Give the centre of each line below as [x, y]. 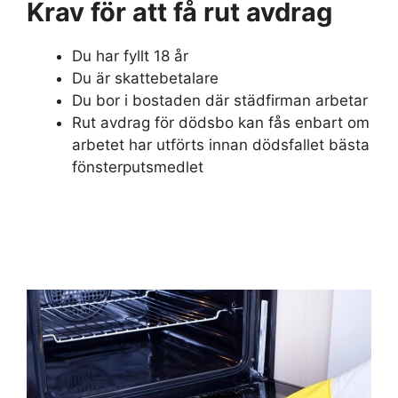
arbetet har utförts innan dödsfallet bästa [221, 144]
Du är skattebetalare [145, 78]
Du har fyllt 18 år [130, 56]
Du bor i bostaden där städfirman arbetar [220, 100]
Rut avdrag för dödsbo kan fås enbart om [221, 122]
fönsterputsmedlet [138, 167]
